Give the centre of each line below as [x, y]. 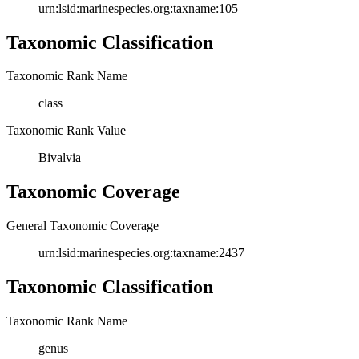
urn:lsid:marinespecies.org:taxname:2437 [141, 253]
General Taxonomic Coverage [83, 226]
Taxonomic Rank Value [66, 131]
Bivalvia [60, 158]
